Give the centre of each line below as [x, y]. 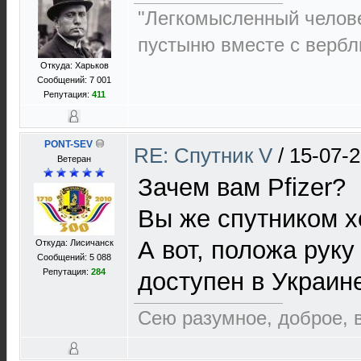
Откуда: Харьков [74, 65]
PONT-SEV [68, 144]
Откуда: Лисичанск [74, 243]
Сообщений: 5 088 [74, 257]
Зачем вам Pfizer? [242, 187]
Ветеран [74, 159]
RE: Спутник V [206, 156]
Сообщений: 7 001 [74, 80]
